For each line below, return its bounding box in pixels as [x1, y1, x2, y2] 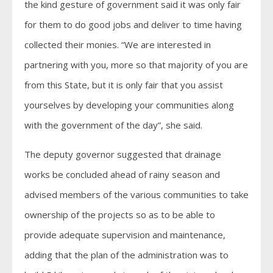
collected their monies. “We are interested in [24, 38, 211, 51]
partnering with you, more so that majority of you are [24, 58, 248, 71]
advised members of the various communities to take [24, 188, 249, 200]
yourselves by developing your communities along [24, 99, 234, 111]
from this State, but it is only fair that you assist [24, 79, 223, 91]
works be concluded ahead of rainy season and [24, 168, 220, 180]
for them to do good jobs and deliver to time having [24, 18, 242, 30]
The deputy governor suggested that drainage [24, 148, 221, 160]
